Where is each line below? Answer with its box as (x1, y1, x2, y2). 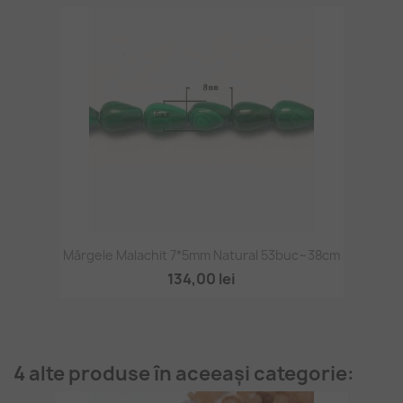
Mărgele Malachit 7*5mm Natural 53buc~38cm (63, 246, 340, 264)
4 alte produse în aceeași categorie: (13, 361, 354, 387)
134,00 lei (167, 268, 236, 289)
